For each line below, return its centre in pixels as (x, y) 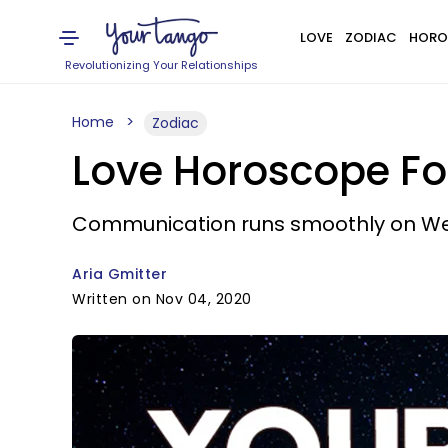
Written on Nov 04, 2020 (162, 299)
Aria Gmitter (119, 274)
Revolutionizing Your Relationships (162, 65)
